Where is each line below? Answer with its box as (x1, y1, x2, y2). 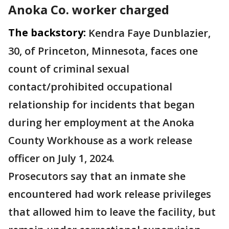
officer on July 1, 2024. (8, 151, 114, 165)
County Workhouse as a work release (8, 133, 192, 147)
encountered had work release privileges (8, 187, 211, 201)
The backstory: (8, 26, 86, 39)
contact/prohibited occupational (8, 80, 172, 94)
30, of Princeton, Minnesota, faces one (8, 44, 198, 58)
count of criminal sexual (8, 62, 129, 76)
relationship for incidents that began (8, 98, 195, 111)
